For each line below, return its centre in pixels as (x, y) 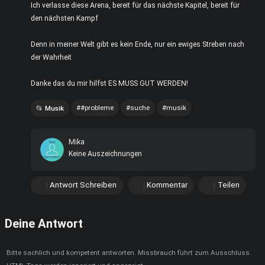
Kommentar (167, 185)
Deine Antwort (44, 224)
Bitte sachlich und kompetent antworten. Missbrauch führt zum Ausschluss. (129, 253)
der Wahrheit (51, 57)
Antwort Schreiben (83, 185)
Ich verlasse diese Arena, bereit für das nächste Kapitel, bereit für (135, 5)
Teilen (228, 185)
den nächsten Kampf (64, 18)
